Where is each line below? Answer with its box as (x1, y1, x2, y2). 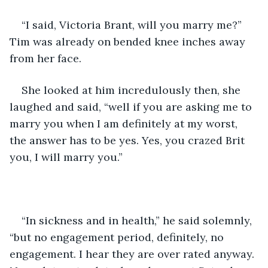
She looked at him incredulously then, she (22, 83, 243, 97)
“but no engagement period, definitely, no (10, 230, 227, 244)
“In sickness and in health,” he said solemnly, (22, 213, 255, 227)
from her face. (10, 51, 81, 65)
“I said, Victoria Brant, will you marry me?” (22, 17, 245, 32)
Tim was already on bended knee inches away (10, 34, 248, 48)
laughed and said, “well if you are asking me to (10, 99, 255, 114)
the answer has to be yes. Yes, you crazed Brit (10, 133, 248, 147)
